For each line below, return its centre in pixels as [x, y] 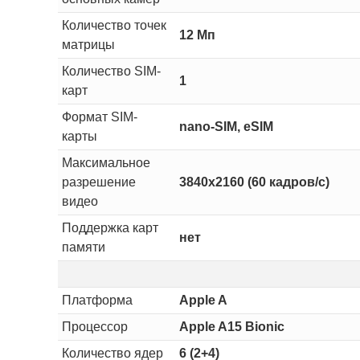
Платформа [97, 300]
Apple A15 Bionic [231, 326]
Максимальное [106, 162]
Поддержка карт [110, 227]
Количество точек [114, 25]
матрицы [88, 44]
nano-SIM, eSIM [226, 126]
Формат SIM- [99, 117]
